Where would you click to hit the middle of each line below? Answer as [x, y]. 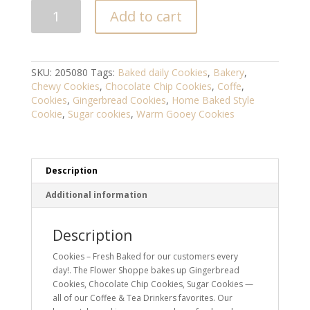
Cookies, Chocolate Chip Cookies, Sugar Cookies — [153, 284]
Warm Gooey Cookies [185, 113]
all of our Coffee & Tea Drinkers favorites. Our [142, 298]
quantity [46, 60]
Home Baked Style [213, 100]
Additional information [96, 194]
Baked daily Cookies [162, 72]
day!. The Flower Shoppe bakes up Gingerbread [146, 270]
